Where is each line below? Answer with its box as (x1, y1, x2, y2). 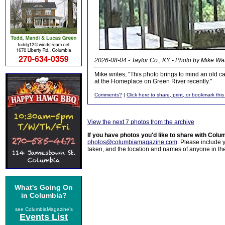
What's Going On (15, 183, 73, 191)
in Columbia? (21, 191, 67, 199)
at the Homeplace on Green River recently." (94, 78, 212, 85)
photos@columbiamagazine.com (87, 139, 177, 146)
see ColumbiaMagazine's (15, 206, 73, 212)
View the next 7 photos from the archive (87, 119, 194, 126)
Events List (20, 212, 68, 222)
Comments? (94, 92, 122, 97)
